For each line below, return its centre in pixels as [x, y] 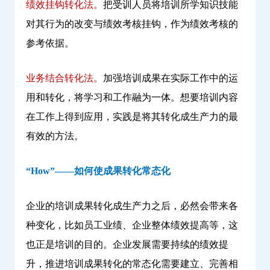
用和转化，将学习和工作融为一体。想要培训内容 [132, 98]
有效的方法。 [55, 136]
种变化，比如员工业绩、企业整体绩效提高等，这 [132, 225]
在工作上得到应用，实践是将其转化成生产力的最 [132, 117]
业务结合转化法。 [64, 78]
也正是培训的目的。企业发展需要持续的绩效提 [127, 245]
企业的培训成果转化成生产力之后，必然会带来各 [132, 206]
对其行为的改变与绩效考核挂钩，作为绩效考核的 [132, 24]
